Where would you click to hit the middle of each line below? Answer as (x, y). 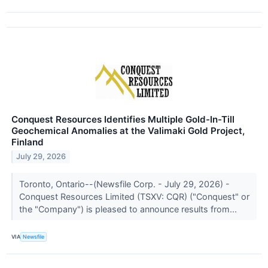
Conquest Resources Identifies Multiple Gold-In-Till (123, 119)
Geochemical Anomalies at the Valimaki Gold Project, (128, 130)
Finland (28, 142)
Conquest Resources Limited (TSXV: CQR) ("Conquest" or (134, 196)
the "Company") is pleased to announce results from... (129, 209)
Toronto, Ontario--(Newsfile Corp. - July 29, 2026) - (124, 184)
